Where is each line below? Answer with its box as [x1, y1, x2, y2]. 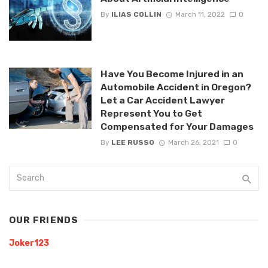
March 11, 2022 [175, 10, 225, 19]
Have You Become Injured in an [100, 68, 243, 80]
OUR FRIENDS [9, 215, 79, 226]
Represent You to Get [100, 108, 202, 120]
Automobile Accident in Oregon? [100, 81, 251, 93]
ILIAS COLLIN [111, 10, 162, 19]
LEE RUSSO [111, 138, 154, 147]
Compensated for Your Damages [100, 121, 254, 133]
